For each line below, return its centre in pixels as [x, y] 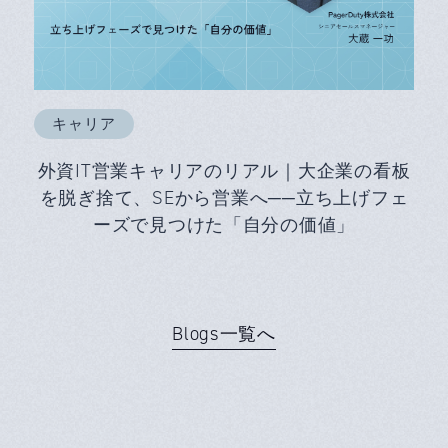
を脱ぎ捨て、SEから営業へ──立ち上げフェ [224, 198]
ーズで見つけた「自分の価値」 [224, 225]
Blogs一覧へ [224, 334]
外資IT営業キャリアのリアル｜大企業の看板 [224, 171]
